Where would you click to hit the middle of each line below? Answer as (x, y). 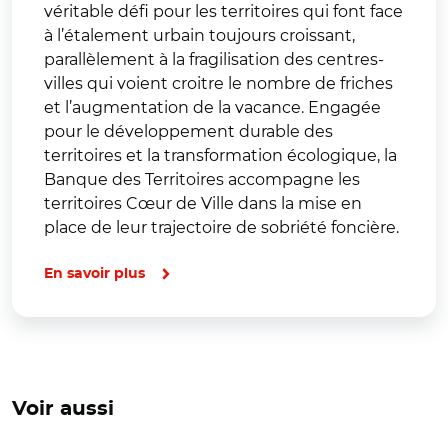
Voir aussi (63, 409)
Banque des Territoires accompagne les (202, 180)
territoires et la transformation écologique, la (220, 156)
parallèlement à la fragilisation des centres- (214, 60)
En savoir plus (94, 274)
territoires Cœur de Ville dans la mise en (203, 204)
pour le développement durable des (188, 132)
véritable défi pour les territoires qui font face (223, 12)
